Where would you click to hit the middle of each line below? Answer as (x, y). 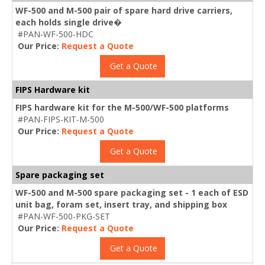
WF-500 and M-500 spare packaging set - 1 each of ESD (132, 192)
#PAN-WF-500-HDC (56, 34)
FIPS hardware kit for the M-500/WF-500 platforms (122, 107)
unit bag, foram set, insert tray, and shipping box (121, 204)
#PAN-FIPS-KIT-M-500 (61, 119)
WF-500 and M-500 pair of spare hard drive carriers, (124, 10)
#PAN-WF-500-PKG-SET (64, 216)
